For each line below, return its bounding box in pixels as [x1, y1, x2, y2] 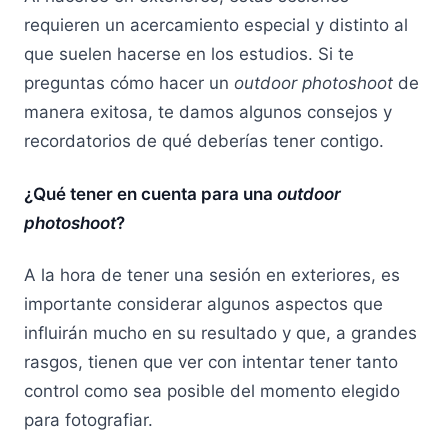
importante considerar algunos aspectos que [24, 294, 383, 315]
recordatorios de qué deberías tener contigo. [24, 130, 389, 151]
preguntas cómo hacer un [24, 72, 234, 93]
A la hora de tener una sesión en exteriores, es [24, 265, 400, 286]
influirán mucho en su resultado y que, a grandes [24, 323, 417, 344]
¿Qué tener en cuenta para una [24, 183, 277, 204]
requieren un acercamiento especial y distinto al [24, 14, 408, 35]
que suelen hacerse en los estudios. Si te [24, 43, 354, 64]
